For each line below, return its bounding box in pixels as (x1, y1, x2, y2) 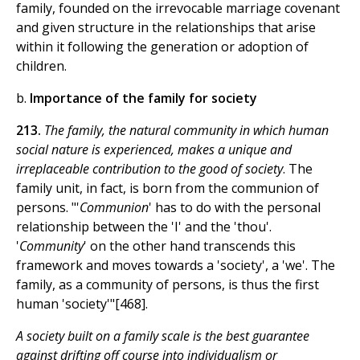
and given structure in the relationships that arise (16, 18, 316, 37)
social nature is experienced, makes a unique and (16, 141, 292, 159)
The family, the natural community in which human (44, 121, 329, 140)
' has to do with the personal (149, 198, 321, 217)
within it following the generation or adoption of (16, 38, 309, 56)
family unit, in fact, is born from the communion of (16, 179, 319, 198)
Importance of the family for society (30, 89, 257, 108)
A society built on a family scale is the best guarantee (16, 327, 309, 346)
